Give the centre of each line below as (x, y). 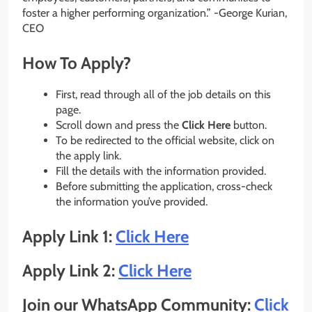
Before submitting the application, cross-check (164, 187)
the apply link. (88, 156)
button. (249, 125)
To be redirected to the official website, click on (165, 141)
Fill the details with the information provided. (161, 171)
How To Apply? (77, 63)
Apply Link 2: (70, 270)
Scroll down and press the (119, 125)
